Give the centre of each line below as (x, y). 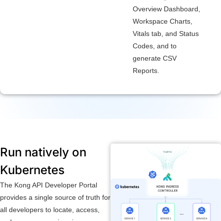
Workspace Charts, (162, 21)
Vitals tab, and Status (166, 33)
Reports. (146, 70)
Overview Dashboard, (166, 9)
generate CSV (154, 58)
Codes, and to (154, 46)
